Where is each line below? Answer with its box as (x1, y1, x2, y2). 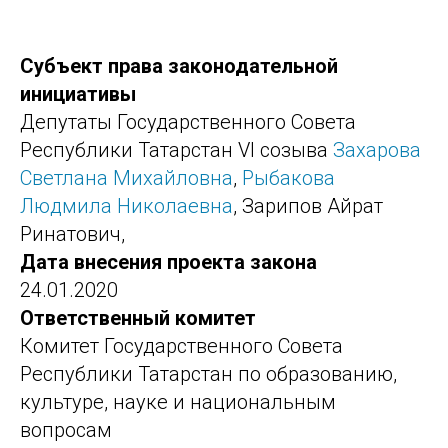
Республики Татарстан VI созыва (20, 138, 333, 162)
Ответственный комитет (20, 306, 256, 330)
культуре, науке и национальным (20, 390, 336, 414)
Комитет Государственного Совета (20, 334, 343, 358)
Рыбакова (242, 166, 335, 190)
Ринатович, (20, 222, 125, 246)
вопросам (20, 418, 112, 442)
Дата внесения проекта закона (20, 250, 317, 274)
